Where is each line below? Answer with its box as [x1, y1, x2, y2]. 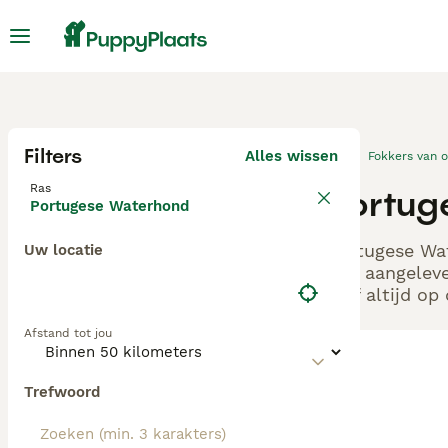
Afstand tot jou [24, 326, 112, 340]
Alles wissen [245, 147, 338, 165]
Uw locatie [24, 241, 103, 259]
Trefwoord [24, 383, 100, 401]
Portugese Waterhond [30, 197, 189, 215]
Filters [24, 143, 82, 169]
